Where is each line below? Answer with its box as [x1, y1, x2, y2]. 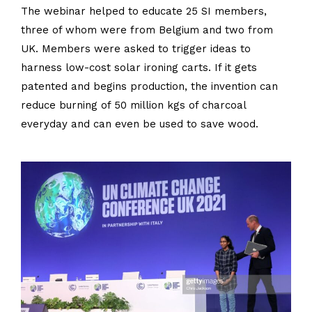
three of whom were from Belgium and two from [21, 24, 273, 37]
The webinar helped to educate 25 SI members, [21, 5, 267, 18]
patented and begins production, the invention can [21, 80, 278, 93]
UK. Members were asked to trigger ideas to [21, 42, 251, 56]
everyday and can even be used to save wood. [21, 118, 258, 131]
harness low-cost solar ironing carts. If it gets [21, 61, 257, 75]
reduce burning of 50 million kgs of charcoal [21, 99, 246, 112]
